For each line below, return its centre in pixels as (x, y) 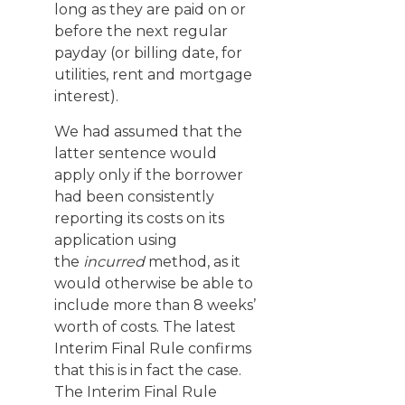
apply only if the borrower (149, 175)
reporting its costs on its (139, 218)
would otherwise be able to (154, 283)
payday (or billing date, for (148, 53)
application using (116, 240)
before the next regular (141, 31)
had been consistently (134, 197)
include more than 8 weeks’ (155, 305)
